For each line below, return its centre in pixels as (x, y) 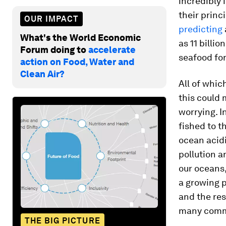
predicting (201, 29)
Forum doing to (54, 49)
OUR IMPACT (51, 19)
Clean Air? (42, 74)
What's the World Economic (80, 37)
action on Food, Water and (77, 62)
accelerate (112, 49)
